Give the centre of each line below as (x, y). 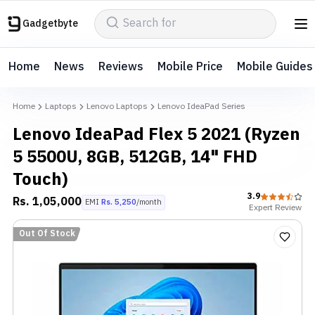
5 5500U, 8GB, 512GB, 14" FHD (135, 157)
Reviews (121, 67)
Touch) (40, 180)
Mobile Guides (275, 67)
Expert (261, 208)
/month (149, 202)
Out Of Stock (47, 234)
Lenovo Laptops (117, 107)
